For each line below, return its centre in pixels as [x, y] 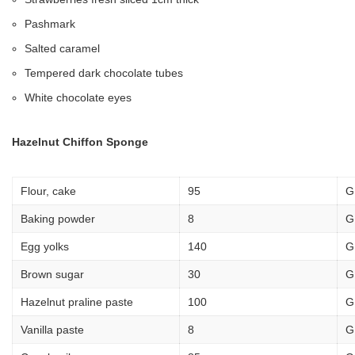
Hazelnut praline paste [77, 302]
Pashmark [50, 23]
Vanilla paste [52, 329]
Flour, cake [48, 191]
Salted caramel [62, 48]
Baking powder [58, 218]
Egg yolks [45, 246]
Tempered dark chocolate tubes [104, 73]
